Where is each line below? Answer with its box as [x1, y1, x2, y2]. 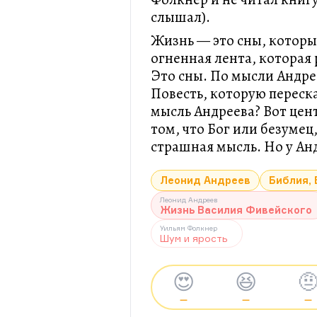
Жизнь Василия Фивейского [160, 204, 312, 216]
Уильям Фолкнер [160, 224, 217, 232]
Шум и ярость [160, 232, 228, 244]
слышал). [151, 7, 210, 27]
